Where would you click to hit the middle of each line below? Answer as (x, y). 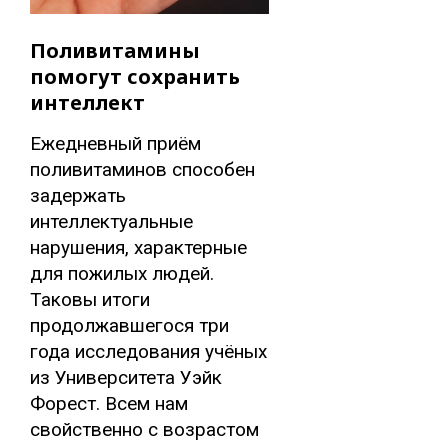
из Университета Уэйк (126, 378)
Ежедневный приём (115, 144)
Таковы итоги (90, 300)
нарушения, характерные (138, 248)
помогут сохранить (135, 77)
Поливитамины (115, 51)
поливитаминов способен (142, 170)
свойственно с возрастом (144, 430)
